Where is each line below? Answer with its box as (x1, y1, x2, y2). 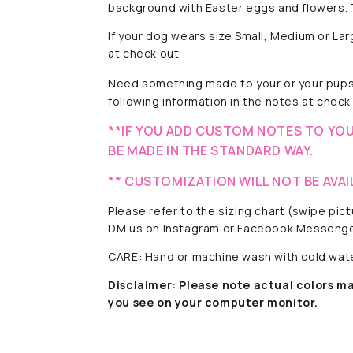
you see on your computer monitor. (108, 294, 319, 310)
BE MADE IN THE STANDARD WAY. (108, 141, 314, 159)
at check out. (108, 45, 183, 61)
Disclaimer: (108, 277, 176, 292)
